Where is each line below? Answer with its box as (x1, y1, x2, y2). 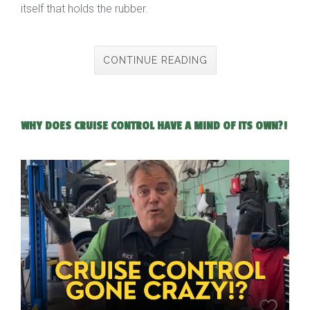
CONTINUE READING (102, 54, 208, 66)
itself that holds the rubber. (21, 1, 148, 15)
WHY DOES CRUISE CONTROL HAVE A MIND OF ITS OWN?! (21, 118, 287, 133)
